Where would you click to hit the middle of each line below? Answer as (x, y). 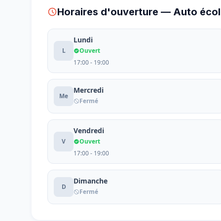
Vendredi (89, 130)
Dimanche (91, 181)
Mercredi (89, 90)
